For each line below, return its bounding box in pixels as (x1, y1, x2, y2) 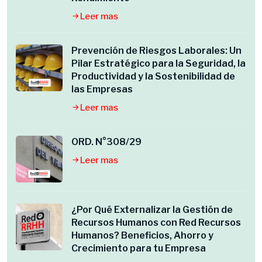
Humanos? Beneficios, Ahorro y (71, 230, 213, 241)
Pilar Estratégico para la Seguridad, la (71, 58, 246, 69)
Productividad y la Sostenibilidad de (71, 71, 235, 82)
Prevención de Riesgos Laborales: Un (71, 45, 242, 56)
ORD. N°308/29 (71, 136, 142, 147)
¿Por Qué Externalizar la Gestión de (71, 204, 233, 215)
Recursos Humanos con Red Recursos (71, 217, 241, 228)
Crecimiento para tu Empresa (71, 243, 206, 254)
